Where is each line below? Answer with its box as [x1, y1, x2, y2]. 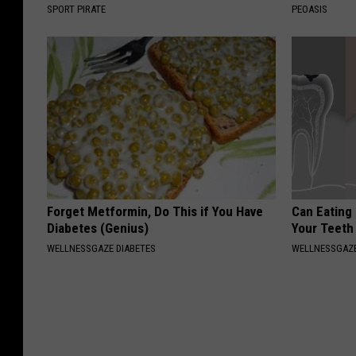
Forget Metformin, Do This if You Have [47, 203, 263, 219]
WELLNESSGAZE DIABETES [47, 242, 156, 254]
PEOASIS [292, 2, 328, 15]
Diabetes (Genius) [47, 219, 149, 236]
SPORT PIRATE [47, 2, 106, 15]
